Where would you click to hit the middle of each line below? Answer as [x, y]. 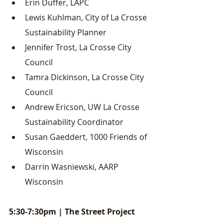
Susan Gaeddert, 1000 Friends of [87, 137]
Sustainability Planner [66, 32]
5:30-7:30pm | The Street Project [73, 212]
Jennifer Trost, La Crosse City [79, 47]
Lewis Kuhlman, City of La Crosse [87, 17]
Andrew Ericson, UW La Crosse [83, 107]
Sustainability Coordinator [74, 122]
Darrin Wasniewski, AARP [73, 167]
